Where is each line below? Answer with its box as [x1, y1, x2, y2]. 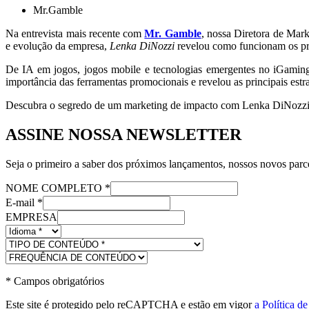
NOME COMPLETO [6, 181, 105, 194]
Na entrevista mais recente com [6, 28, 145, 40]
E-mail [6, 196, 37, 208]
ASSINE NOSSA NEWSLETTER [6, 126, 241, 144]
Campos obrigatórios [11, 275, 104, 287]
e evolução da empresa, [6, 40, 110, 52]
